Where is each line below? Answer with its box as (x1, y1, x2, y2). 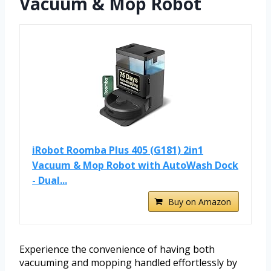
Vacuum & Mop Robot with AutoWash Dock (32, 158, 238, 172)
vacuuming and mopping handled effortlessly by (19, 256, 237, 270)
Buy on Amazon (168, 196, 231, 208)
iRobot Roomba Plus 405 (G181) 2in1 (32, 143, 203, 157)
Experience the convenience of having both (19, 243, 215, 256)
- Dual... (32, 174, 67, 188)
